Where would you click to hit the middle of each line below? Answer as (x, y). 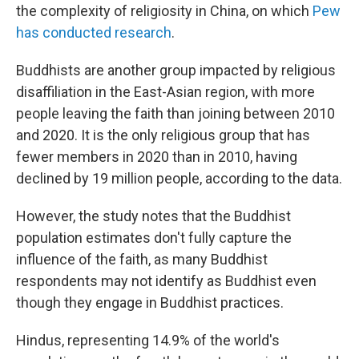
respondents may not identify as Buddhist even (166, 281)
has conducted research (94, 32)
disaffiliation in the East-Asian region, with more (165, 92)
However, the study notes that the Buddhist (153, 216)
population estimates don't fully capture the (154, 238)
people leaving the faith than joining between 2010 (175, 113)
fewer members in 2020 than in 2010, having (157, 157)
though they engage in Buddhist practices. (150, 303)
